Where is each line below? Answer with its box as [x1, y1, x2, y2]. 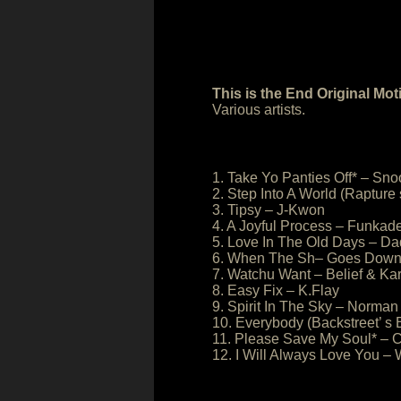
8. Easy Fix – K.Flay [212, 283, 339, 298]
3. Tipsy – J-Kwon [212, 202, 325, 218]
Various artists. [212, 102, 305, 117]
